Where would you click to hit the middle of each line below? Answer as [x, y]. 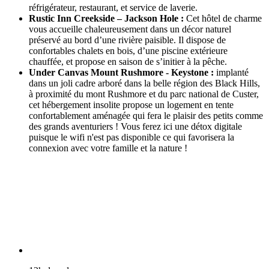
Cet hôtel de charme [223, 19]
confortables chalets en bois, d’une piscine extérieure [128, 51]
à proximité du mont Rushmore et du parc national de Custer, [144, 94]
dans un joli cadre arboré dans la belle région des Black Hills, [144, 83]
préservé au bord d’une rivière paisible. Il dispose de [127, 40]
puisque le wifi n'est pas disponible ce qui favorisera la [131, 138]
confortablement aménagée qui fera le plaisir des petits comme [146, 116]
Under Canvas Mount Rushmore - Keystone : [121, 73]
